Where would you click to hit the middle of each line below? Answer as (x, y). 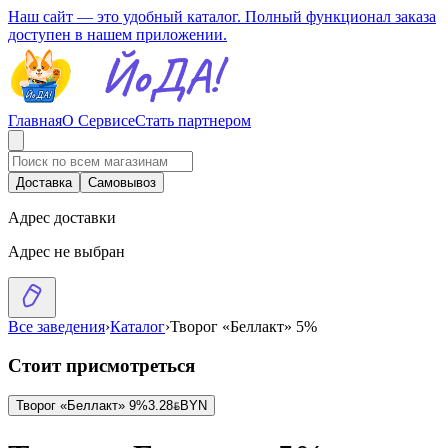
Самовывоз (122, 182)
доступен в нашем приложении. (117, 34)
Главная (35, 120)
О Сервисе (98, 120)
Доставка (44, 182)
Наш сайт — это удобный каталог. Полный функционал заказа (222, 16)
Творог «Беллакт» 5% (243, 326)
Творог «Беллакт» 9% (82, 406)
